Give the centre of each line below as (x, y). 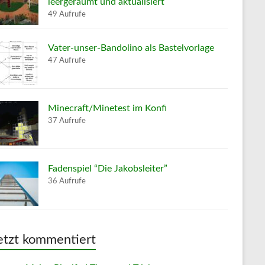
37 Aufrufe (67, 120)
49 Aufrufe (67, 14)
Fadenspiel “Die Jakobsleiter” (108, 168)
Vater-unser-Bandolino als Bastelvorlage (131, 48)
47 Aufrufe (67, 60)
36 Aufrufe (67, 181)
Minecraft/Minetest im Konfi (107, 108)
